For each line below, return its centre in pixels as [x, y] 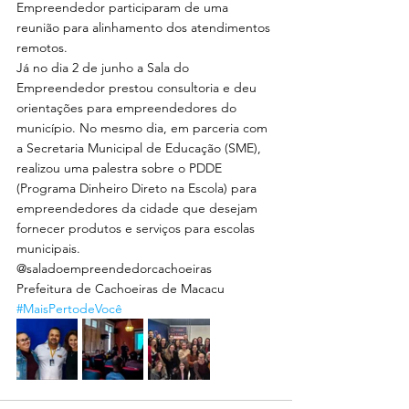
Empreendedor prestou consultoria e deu [138, 88]
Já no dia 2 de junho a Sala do [105, 68]
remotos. [44, 47]
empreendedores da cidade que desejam [139, 208]
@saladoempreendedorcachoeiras [114, 268]
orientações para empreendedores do [128, 108]
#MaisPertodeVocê [69, 309]
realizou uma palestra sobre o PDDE [121, 168]
